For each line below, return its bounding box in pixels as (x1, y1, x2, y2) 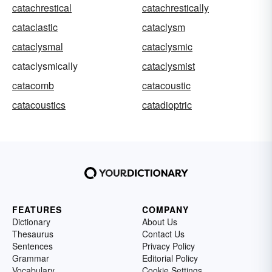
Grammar (12, 252, 49, 265)
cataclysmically (12, 59, 78, 73)
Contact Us (142, 228, 185, 240)
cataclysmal (12, 39, 63, 54)
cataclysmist (142, 59, 195, 73)
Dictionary (12, 216, 50, 228)
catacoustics (12, 98, 66, 112)
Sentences (12, 240, 53, 253)
